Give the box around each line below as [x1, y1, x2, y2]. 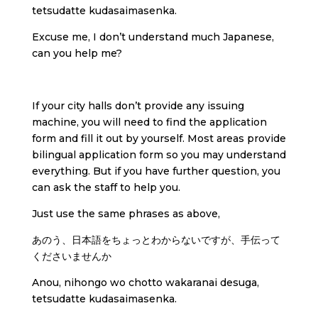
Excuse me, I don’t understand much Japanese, [31, 31, 274, 43]
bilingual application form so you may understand [31, 148, 286, 161]
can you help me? [31, 47, 122, 60]
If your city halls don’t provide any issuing [31, 99, 244, 112]
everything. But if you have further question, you [31, 165, 280, 177]
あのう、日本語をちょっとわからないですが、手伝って [31, 234, 280, 246]
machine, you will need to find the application [31, 116, 267, 128]
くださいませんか [31, 250, 111, 263]
